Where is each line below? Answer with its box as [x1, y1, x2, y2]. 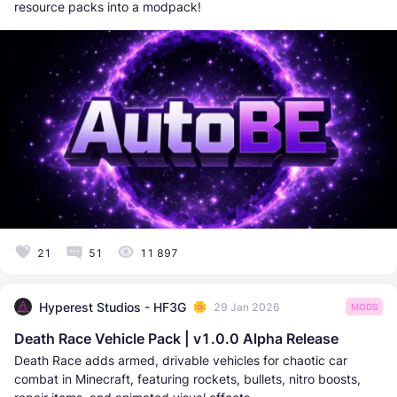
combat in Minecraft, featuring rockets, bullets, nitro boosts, [14, 371, 361, 387]
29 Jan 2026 [214, 300, 280, 314]
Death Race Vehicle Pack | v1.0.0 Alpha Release [14, 330, 339, 348]
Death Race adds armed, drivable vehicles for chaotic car [14, 353, 347, 369]
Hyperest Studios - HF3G [39, 299, 186, 315]
